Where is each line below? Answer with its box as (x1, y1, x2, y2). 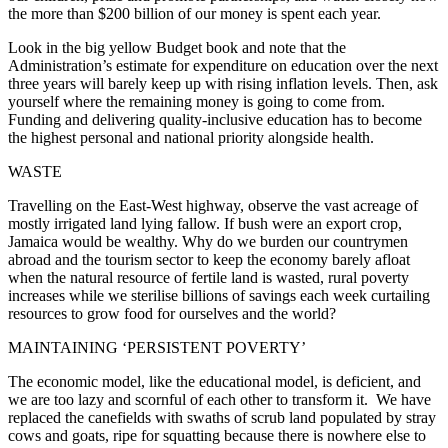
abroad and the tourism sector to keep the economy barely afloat (8, 250, 410, 268)
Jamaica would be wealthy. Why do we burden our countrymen (8, 232, 408, 250)
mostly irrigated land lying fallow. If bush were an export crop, (8, 214, 402, 232)
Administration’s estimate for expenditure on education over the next (8, 56, 438, 74)
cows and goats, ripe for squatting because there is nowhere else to (8, 426, 426, 444)
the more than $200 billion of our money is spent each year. (8, 4, 389, 22)
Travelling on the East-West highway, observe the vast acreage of (8, 196, 418, 214)
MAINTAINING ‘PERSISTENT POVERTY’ (8, 338, 306, 356)
